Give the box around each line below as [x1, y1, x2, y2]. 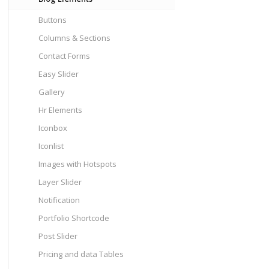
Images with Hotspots [38, 159, 116, 170]
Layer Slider [38, 177, 82, 188]
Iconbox [38, 122, 67, 134]
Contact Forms [38, 50, 90, 62]
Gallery [38, 86, 65, 98]
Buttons [38, 14, 67, 26]
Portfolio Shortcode [38, 213, 109, 224]
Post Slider [38, 231, 77, 242]
